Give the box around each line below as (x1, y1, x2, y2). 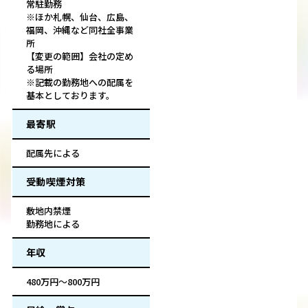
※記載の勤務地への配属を (26, 76, 133, 89)
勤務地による (26, 217, 80, 231)
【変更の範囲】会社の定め (26, 49, 133, 63)
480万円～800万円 (26, 275, 100, 289)
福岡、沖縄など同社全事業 (26, 23, 133, 37)
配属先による (26, 146, 80, 160)
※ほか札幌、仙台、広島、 (26, 10, 133, 24)
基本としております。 (26, 89, 115, 102)
